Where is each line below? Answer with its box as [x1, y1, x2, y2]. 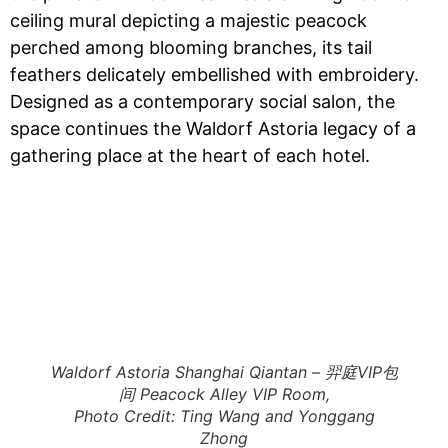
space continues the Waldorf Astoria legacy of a [10, 118, 416, 139]
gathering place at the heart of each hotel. [10, 145, 370, 166]
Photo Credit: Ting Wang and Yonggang [73, 406, 375, 426]
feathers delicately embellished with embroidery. [10, 64, 419, 85]
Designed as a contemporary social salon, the [10, 91, 395, 112]
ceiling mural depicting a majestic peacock [10, 10, 367, 31]
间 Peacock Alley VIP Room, [118, 384, 330, 404]
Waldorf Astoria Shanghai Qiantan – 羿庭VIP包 [50, 362, 398, 382]
